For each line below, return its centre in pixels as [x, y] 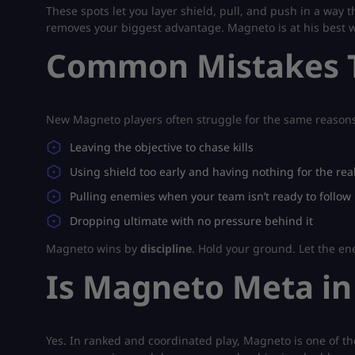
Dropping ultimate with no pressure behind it [191, 220]
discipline [166, 248]
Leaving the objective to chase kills [162, 147]
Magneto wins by [93, 248]
